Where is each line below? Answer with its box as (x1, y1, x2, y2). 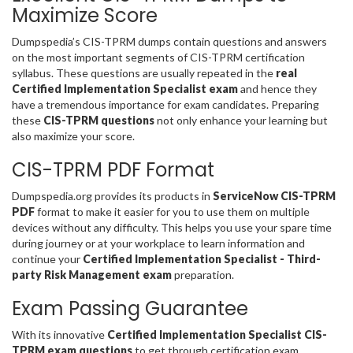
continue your (12, 251, 83, 266)
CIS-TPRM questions (43, 113, 154, 127)
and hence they (240, 81, 317, 95)
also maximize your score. (12, 128, 135, 143)
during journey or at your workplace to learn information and (12, 236, 305, 250)
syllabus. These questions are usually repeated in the (12, 65, 273, 80)
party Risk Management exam (12, 267, 174, 281)
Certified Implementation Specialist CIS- (107, 327, 327, 341)
